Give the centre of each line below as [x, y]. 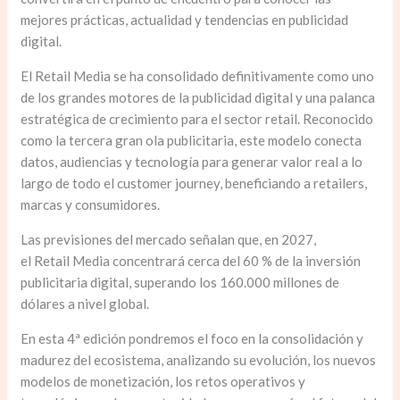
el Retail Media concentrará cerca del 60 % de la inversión [191, 261]
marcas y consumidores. [92, 205]
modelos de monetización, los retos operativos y [163, 382]
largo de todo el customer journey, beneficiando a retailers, [194, 183]
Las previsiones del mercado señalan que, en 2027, [169, 240]
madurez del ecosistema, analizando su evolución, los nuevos [199, 360]
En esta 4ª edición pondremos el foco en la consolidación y [192, 339]
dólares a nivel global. [87, 304]
